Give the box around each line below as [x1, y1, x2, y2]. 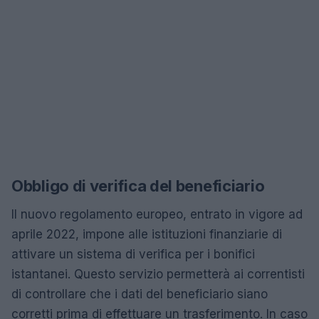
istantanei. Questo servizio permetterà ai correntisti [11, 266, 305, 281]
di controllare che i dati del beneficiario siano [11, 286, 268, 301]
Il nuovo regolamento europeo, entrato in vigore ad [11, 206, 303, 221]
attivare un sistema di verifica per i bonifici [11, 246, 255, 261]
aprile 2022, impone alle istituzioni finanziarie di [11, 226, 282, 241]
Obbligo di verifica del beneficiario [11, 176, 265, 195]
